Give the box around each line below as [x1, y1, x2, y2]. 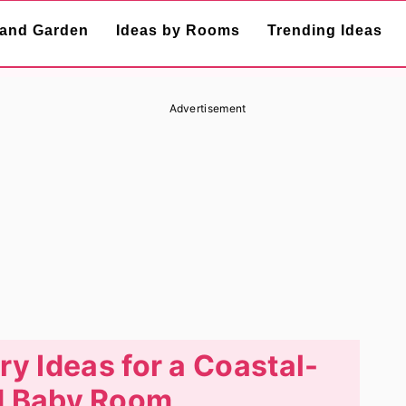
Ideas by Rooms [116, 23, 240, 38]
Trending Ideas [267, 23, 382, 38]
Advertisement [169, 101, 246, 115]
